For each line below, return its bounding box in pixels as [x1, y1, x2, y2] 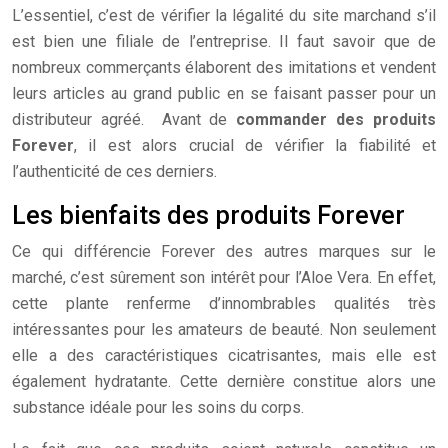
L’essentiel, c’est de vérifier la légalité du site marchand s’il [12, 6, 436, 25]
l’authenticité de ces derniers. [12, 162, 217, 181]
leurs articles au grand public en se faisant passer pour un [12, 84, 436, 103]
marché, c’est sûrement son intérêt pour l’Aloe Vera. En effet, [12, 268, 436, 287]
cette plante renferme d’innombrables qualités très [12, 294, 436, 313]
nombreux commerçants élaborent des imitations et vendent [12, 58, 436, 77]
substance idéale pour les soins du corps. [12, 398, 304, 417]
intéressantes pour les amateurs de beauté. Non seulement [12, 320, 436, 339]
